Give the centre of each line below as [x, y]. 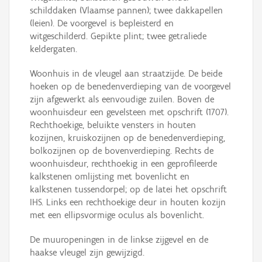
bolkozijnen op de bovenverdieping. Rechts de [122, 151]
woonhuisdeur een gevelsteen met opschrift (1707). [129, 112]
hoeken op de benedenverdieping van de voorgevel [130, 87]
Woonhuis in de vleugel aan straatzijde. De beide [126, 74]
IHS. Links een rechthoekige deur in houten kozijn [128, 202]
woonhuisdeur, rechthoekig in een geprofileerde [123, 164]
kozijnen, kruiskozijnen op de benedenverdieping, [127, 138]
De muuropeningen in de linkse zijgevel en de [119, 240]
